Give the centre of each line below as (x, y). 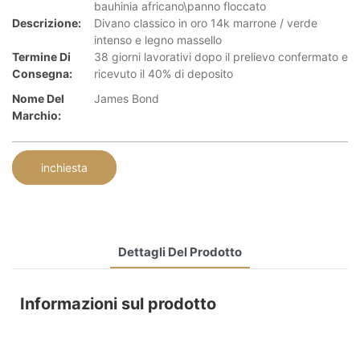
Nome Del (38, 99)
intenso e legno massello (158, 40)
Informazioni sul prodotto (118, 303)
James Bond (127, 99)
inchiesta (64, 167)
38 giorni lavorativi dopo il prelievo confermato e (221, 57)
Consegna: (42, 74)
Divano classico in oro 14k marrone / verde (206, 23)
